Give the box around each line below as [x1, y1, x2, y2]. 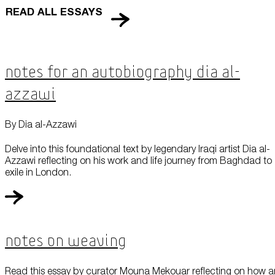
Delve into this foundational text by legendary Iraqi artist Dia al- [5, 143, 270, 155]
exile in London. [5, 166, 71, 178]
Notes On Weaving [5, 233, 126, 249]
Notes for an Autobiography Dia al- [5, 64, 240, 81]
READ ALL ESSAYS [6, 5, 103, 18]
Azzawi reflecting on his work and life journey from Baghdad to [5, 155, 272, 166]
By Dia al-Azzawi [5, 118, 77, 130]
